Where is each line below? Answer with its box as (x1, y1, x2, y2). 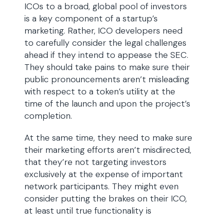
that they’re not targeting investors (24, 156, 166, 168)
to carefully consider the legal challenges (24, 37, 186, 49)
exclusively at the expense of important (24, 168, 183, 180)
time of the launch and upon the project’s (24, 98, 190, 109)
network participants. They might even (24, 181, 179, 192)
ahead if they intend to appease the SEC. (24, 49, 188, 61)
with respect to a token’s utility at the (24, 86, 175, 97)
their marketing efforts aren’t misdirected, (24, 144, 191, 156)
